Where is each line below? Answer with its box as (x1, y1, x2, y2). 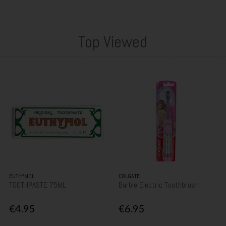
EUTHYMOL (9, 172, 35, 180)
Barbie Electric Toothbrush (119, 179, 199, 190)
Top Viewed (78, 31, 148, 52)
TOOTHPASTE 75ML (9, 179, 67, 190)
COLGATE (119, 172, 140, 180)
